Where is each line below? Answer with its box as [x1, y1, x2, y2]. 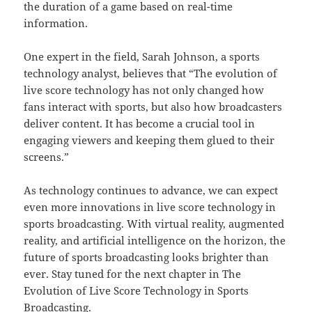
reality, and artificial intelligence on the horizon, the [24, 233, 286, 248]
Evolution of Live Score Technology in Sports [24, 283, 249, 298]
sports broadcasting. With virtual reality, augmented [24, 217, 285, 231]
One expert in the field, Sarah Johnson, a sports [24, 49, 260, 64]
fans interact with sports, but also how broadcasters [24, 100, 283, 114]
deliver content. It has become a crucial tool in [24, 116, 256, 131]
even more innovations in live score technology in [24, 200, 276, 214]
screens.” [24, 150, 70, 164]
